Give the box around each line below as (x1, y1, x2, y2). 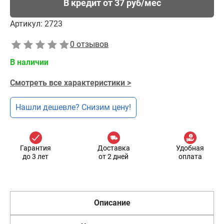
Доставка (97, 144, 130, 152)
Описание (93, 198, 130, 207)
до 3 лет (22, 152, 48, 160)
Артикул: (10, 19, 42, 28)
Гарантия (20, 144, 51, 152)
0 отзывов (70, 39, 108, 49)
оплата (178, 152, 202, 160)
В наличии (10, 57, 48, 67)
